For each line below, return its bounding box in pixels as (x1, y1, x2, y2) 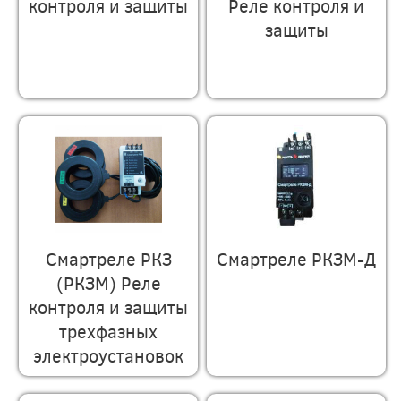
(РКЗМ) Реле (55, 269, 161, 294)
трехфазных (59, 318, 158, 343)
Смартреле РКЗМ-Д (217, 245, 377, 270)
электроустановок (33, 342, 184, 367)
